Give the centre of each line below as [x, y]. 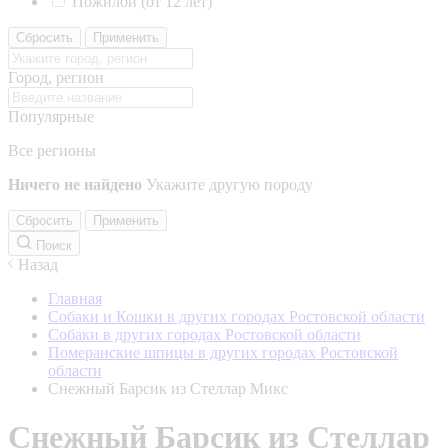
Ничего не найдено [75, 184]
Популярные [51, 116]
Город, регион [56, 77]
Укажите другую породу [229, 184]
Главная [75, 298]
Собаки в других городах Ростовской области [204, 334]
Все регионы [52, 150]
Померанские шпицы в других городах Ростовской [223, 352]
